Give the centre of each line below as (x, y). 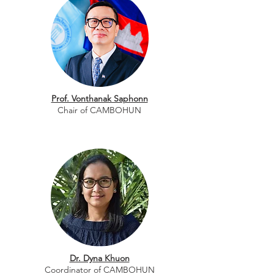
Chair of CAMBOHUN (99, 110)
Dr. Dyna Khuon (99, 258)
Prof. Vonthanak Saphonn (99, 98)
